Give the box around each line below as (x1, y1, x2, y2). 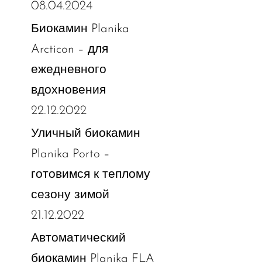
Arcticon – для (30, 43, 108, 56)
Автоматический (30, 232, 126, 244)
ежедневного (30, 63, 106, 76)
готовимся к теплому (30, 168, 150, 181)
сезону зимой (30, 188, 109, 201)
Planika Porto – (30, 147, 110, 160)
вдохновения (30, 84, 106, 96)
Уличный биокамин (30, 127, 140, 140)
